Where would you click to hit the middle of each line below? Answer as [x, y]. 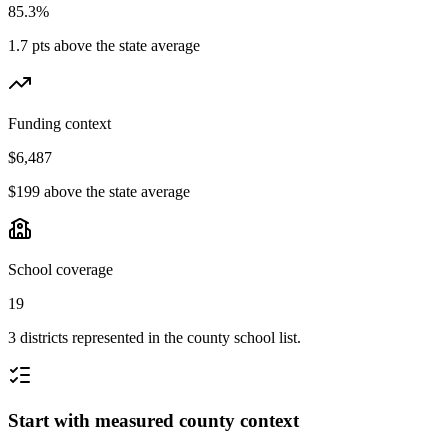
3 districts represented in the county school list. [154, 338]
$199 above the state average [99, 192]
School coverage [60, 270]
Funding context [59, 124]
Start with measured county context [153, 420]
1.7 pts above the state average [104, 46]
